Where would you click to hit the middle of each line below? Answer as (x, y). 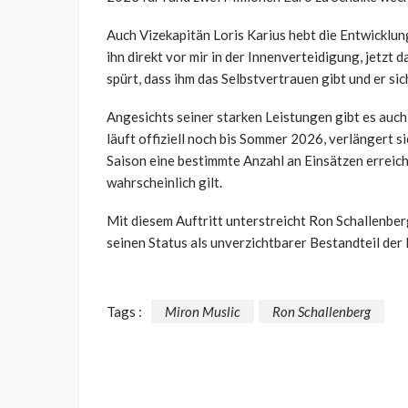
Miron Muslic (203, 311)
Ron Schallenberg (321, 311)
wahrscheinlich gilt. (164, 183)
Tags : (124, 311)
